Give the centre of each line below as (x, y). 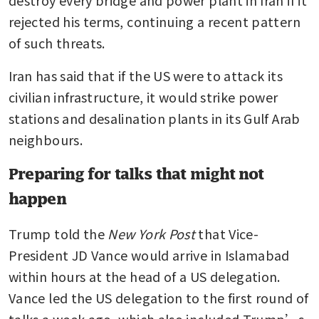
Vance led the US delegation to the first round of (159, 297)
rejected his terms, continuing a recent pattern (155, 21)
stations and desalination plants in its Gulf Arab (155, 118)
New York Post (152, 233)
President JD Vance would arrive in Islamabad (149, 255)
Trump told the (58, 233)
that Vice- (227, 233)
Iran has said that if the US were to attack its (146, 75)
